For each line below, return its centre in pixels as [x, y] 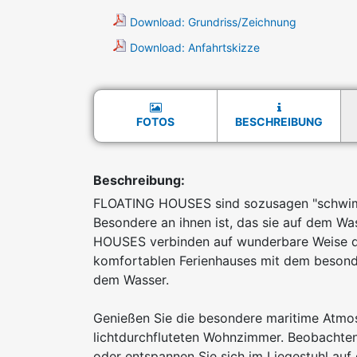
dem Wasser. [131, 280]
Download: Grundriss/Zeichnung [213, 22]
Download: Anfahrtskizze [195, 48]
